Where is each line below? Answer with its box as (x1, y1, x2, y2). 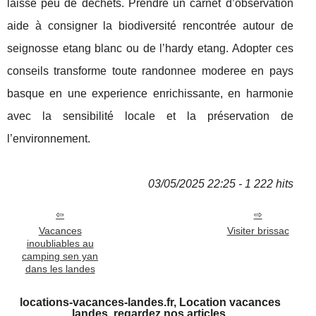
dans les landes (25, 263, 95, 274)
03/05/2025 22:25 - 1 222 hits (147, 178, 293, 190)
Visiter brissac (226, 225, 289, 236)
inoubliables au (26, 238, 94, 249)
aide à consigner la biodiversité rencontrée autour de (7, 20, 293, 32)
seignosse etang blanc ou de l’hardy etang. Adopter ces (7, 42, 293, 54)
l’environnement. (7, 133, 90, 145)
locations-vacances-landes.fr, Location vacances (19, 296, 281, 308)
